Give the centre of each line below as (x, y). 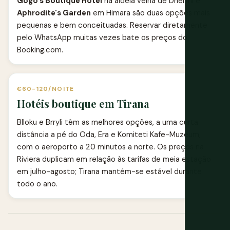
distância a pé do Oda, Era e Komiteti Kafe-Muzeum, (109, 134)
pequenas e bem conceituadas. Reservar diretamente (112, 25)
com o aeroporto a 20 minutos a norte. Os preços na (110, 147)
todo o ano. (37, 184)
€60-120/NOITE (45, 89)
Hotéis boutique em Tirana (83, 103)
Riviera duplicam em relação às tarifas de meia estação (114, 159)
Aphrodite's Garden (54, 13)
